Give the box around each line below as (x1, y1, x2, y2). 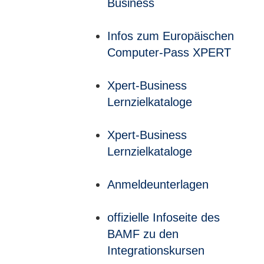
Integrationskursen (107, 244, 204, 257)
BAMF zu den (107, 227, 179, 240)
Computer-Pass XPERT (107, 46, 231, 59)
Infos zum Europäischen (107, 29, 234, 42)
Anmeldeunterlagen (107, 178, 209, 191)
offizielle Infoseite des (107, 211, 220, 224)
